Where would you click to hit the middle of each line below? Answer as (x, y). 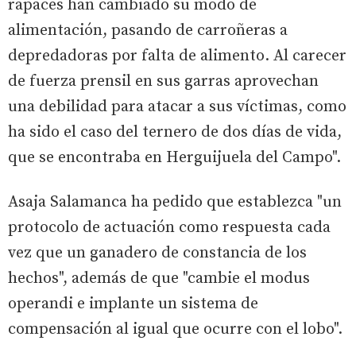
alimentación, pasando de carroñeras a (148, 30)
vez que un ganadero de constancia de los (157, 253)
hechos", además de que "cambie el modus (159, 278)
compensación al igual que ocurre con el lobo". (175, 329)
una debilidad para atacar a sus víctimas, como (177, 106)
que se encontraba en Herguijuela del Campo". (174, 157)
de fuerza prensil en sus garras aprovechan (163, 81)
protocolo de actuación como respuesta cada (169, 227)
